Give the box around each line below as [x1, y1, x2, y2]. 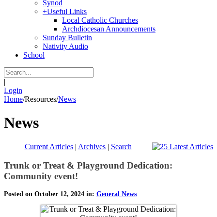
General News [96, 190, 137, 198]
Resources [25, 95, 56, 103]
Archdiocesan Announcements [62, 25, 155, 33]
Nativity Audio [43, 42, 88, 50]
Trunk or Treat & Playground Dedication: [4, 160, 172, 170]
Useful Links [47, 7, 87, 15]
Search [110, 142, 132, 151]
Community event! [4, 170, 78, 181]
